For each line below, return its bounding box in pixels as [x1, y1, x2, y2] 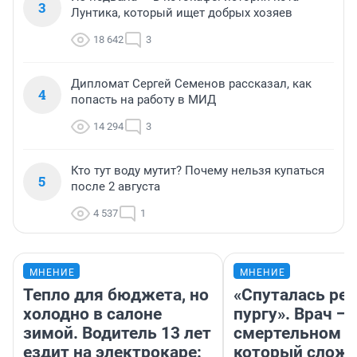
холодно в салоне [23, 304, 162, 324]
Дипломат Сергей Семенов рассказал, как [71, 76, 312, 92]
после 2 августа [71, 179, 160, 194]
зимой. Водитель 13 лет [23, 324, 211, 343]
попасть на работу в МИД [71, 92, 216, 108]
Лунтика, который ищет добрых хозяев [71, 6, 292, 21]
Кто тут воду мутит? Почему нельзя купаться [71, 163, 324, 178]
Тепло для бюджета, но [23, 285, 209, 305]
